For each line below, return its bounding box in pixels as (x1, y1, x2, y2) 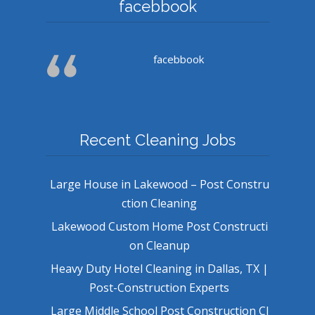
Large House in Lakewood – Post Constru (49, 176, 269, 192)
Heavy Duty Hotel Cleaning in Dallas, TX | (50, 260, 269, 276)
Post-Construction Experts (89, 279, 229, 295)
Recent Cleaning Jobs (79, 130, 236, 149)
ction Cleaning (122, 195, 197, 211)
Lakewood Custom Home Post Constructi (51, 218, 268, 234)
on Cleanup (129, 237, 190, 253)
